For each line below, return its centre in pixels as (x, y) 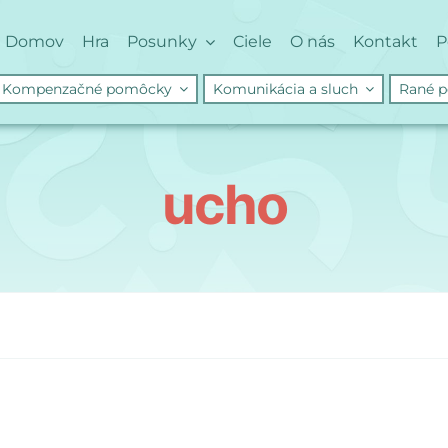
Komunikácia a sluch (285, 89)
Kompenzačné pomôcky (87, 89)
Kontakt (385, 41)
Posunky (162, 41)
